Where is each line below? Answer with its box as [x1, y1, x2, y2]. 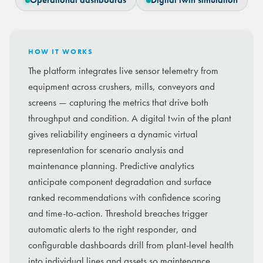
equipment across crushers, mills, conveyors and [28, 80, 215, 93]
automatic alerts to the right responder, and [28, 223, 197, 236]
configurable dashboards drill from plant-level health [28, 239, 234, 252]
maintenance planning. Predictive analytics [28, 160, 194, 173]
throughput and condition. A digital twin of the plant [28, 112, 231, 125]
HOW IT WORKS [28, 48, 93, 56]
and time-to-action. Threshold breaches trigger [28, 207, 208, 220]
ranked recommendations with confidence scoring [28, 191, 221, 204]
